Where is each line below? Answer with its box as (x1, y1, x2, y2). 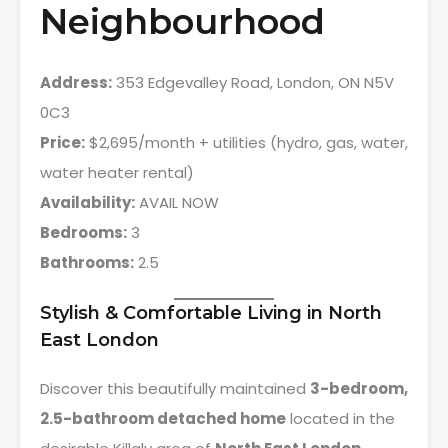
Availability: (40, 192, 135, 213)
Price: (40, 132, 85, 153)
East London (40, 329, 159, 351)
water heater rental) (40, 162, 194, 183)
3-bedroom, (310, 378, 408, 399)
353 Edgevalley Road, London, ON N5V (112, 72, 394, 93)
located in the (286, 408, 395, 429)
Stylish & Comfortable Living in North (40, 302, 382, 324)
